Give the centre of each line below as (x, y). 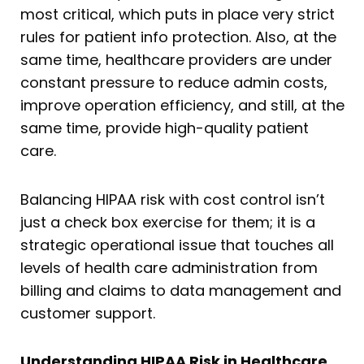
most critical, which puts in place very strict (178, 15)
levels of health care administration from (169, 267)
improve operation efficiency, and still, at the (182, 106)
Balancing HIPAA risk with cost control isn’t (173, 199)
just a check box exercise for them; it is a (168, 222)
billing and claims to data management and (181, 290)
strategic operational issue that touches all (177, 245)
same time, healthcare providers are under (176, 60)
